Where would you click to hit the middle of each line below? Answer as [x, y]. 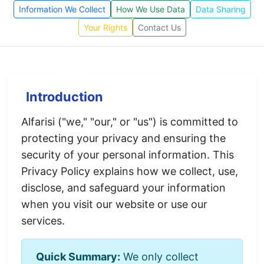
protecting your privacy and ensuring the [123, 138]
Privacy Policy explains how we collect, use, [130, 171]
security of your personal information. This [128, 155]
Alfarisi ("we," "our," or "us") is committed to [130, 122]
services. [43, 221]
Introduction [65, 97]
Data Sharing [220, 9]
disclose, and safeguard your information [123, 188]
